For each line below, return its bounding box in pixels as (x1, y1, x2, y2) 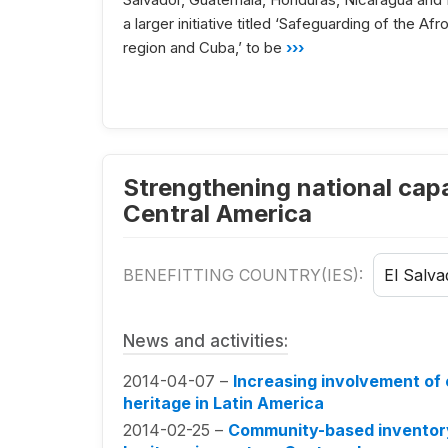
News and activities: (123, 331, 288, 352)
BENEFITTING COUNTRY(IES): (123, 265, 368, 286)
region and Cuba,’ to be (123, 38, 286, 58)
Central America (123, 199, 312, 229)
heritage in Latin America (123, 393, 324, 414)
